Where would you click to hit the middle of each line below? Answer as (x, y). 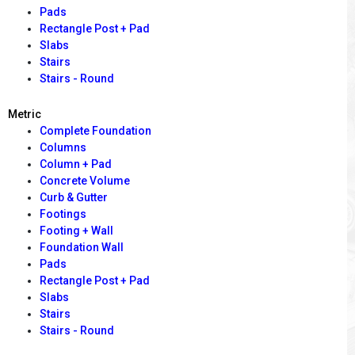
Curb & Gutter (74, 198)
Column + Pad (76, 164)
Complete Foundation (95, 131)
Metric (25, 115)
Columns (63, 148)
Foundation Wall (82, 248)
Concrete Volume (85, 181)
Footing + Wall (76, 231)
